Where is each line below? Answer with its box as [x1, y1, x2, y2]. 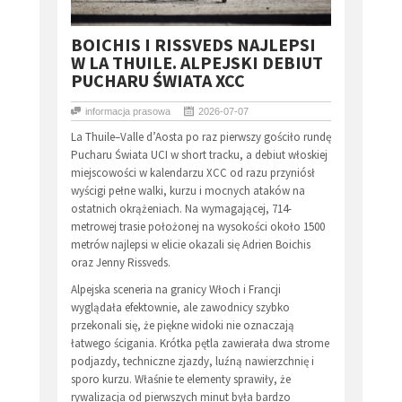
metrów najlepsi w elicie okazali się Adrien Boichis [71, 237, 310, 253]
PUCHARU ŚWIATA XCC [71, 69, 245, 92]
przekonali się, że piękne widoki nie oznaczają [71, 318, 294, 334]
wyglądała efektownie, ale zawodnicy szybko [71, 300, 290, 316]
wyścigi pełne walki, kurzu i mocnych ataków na [71, 183, 305, 199]
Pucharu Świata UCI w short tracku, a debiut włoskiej [71, 147, 328, 163]
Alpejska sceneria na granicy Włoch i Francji [71, 282, 281, 298]
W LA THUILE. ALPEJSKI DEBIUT [71, 51, 323, 74]
